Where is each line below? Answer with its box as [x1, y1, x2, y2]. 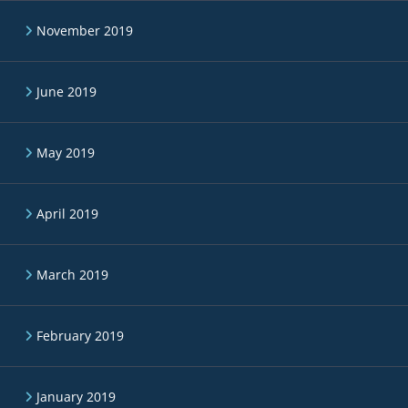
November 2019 [36, 22, 133, 39]
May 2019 [36, 144, 95, 161]
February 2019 [36, 327, 124, 344]
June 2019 [36, 83, 97, 100]
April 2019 [36, 205, 98, 222]
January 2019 [36, 388, 116, 405]
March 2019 [36, 266, 108, 283]
